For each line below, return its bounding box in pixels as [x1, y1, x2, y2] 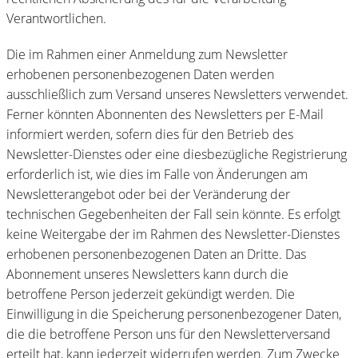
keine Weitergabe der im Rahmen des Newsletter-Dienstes [6, 225, 340, 243]
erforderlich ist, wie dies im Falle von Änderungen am [6, 165, 308, 183]
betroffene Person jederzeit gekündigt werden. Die [6, 284, 295, 303]
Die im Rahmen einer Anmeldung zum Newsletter [6, 45, 288, 63]
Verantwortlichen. [6, 9, 106, 27]
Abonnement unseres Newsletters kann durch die [6, 265, 288, 283]
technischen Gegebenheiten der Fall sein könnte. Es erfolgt [6, 205, 340, 223]
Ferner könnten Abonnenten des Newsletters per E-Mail [6, 105, 324, 123]
